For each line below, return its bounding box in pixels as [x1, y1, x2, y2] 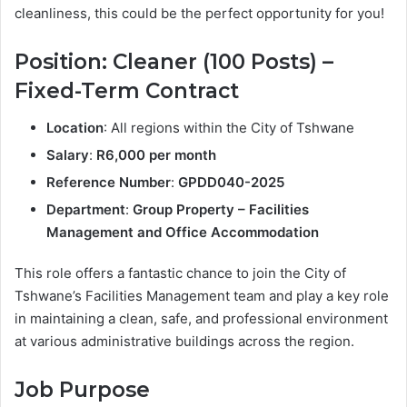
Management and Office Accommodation [46, 223, 319, 241]
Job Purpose [15, 376, 150, 402]
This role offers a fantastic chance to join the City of [15, 263, 346, 282]
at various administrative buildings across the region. [15, 332, 354, 350]
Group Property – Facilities [133, 200, 309, 218]
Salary [46, 145, 89, 164]
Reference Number [46, 173, 171, 191]
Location [46, 118, 104, 136]
